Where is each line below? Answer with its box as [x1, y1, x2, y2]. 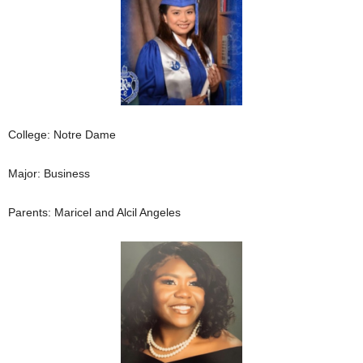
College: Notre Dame [8, 127, 116, 141]
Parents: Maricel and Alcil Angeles [8, 205, 181, 219]
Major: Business [8, 166, 90, 180]
